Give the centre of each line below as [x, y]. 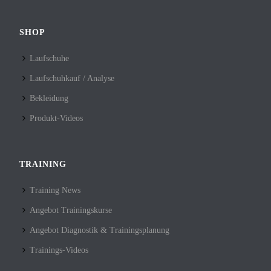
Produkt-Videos [57, 118]
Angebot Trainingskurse [71, 210]
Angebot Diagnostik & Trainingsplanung [100, 230]
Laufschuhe [50, 58]
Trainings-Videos [59, 250]
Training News [55, 190]
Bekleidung [49, 98]
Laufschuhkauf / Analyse [72, 78]
